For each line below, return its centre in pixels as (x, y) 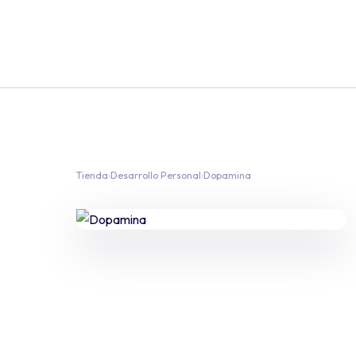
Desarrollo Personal (156, 175)
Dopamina (227, 175)
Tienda (92, 175)
